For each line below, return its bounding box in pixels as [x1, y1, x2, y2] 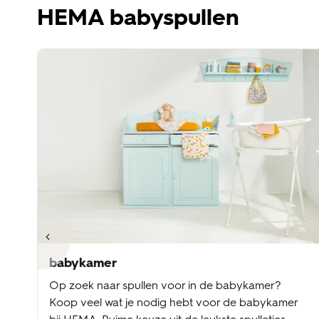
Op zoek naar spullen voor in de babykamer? [49, 278, 281, 293]
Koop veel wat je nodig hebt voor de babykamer [49, 296, 298, 310]
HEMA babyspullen [37, 4, 239, 31]
